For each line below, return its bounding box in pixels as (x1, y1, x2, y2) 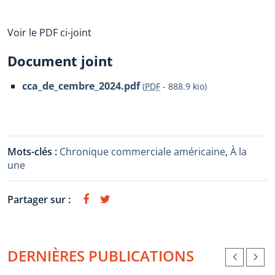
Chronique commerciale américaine (60, 145, 225, 158)
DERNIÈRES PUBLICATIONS (7, 246, 194, 266)
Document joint (7, 52, 113, 70)
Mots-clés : (7, 145, 60, 158)
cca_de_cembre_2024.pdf (22, 79, 140, 93)
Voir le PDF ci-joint (7, 26, 91, 39)
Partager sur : (7, 193, 71, 206)
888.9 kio (168, 80, 204, 92)
